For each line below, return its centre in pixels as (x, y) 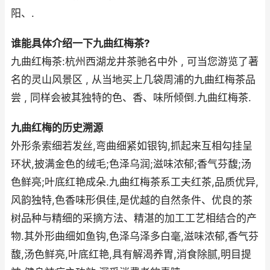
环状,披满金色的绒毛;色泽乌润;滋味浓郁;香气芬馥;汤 (131, 164)
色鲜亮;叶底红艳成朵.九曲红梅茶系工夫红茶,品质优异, (135, 182)
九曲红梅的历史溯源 (57, 128)
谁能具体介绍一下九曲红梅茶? (80, 44)
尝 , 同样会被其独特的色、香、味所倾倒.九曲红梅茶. (131, 98)
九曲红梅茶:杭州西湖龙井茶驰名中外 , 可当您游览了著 (135, 62)
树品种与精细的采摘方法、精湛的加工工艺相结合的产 (134, 218)
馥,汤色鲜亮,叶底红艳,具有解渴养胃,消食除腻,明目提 (131, 255)
